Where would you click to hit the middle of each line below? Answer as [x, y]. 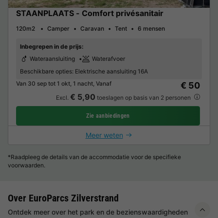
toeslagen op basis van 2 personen [144, 97]
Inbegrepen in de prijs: [52, 46]
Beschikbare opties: [47, 71]
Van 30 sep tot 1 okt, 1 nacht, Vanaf [64, 83]
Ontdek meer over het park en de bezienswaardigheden [98, 212]
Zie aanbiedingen [108, 116]
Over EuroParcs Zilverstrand [63, 198]
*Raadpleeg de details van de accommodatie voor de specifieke [94, 157]
